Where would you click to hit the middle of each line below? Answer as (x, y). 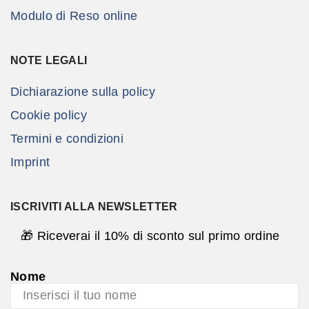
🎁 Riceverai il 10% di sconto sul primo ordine (150, 236)
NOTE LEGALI (49, 61)
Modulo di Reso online (74, 16)
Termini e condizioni (67, 139)
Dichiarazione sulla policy (83, 92)
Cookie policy (49, 116)
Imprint (30, 162)
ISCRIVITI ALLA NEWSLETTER (94, 207)
